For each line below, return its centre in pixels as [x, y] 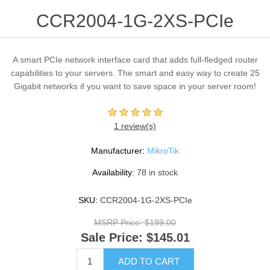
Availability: [113, 173]
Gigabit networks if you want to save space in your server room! [135, 86]
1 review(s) [135, 126]
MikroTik [163, 151]
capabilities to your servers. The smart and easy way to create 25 [135, 73]
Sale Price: [111, 238]
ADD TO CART [149, 261]
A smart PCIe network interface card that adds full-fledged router [135, 60]
